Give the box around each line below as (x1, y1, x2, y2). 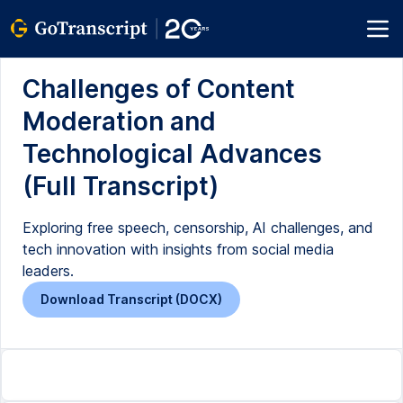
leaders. (22, 262, 74, 280)
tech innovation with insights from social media (22, 240, 334, 258)
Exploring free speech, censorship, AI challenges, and (22, 219, 373, 237)
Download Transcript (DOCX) (40, 291, 222, 307)
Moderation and (22, 106, 216, 137)
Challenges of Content (22, 74, 295, 104)
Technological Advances (22, 139, 322, 169)
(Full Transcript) (22, 171, 219, 201)
